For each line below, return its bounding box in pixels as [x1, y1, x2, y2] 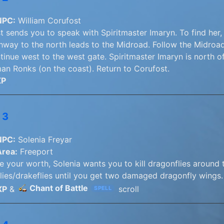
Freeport [17, 146, 53, 157]
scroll [116, 184, 139, 194]
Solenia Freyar [15, 134, 72, 145]
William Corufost [15, 15, 81, 26]
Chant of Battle [29, 183, 88, 193]
